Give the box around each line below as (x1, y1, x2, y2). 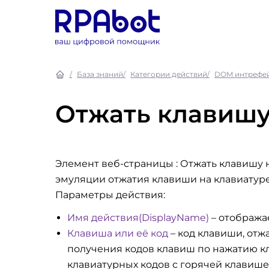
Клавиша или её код (67, 228, 168, 239)
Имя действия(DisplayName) (67, 212, 209, 223)
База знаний (77, 70, 123, 79)
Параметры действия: (55, 189, 165, 201)
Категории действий (130, 70, 207, 79)
